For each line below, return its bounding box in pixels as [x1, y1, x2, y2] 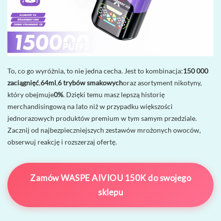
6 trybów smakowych [58, 78, 123, 87]
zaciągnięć [7, 78, 39, 87]
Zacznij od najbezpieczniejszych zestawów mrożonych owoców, [7, 125, 201, 134]
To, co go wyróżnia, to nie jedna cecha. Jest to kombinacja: [7, 66, 183, 75]
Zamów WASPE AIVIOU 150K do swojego [30, 172, 191, 183]
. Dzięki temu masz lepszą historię [63, 90, 165, 99]
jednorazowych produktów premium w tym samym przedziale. [7, 113, 197, 122]
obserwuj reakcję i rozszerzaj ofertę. [7, 137, 117, 146]
